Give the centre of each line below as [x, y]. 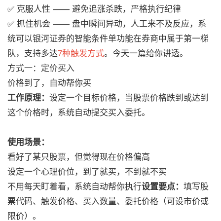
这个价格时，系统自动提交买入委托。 [79, 113]
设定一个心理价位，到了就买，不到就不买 [87, 172]
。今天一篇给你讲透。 [146, 54]
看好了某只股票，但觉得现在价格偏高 [79, 157]
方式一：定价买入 [41, 68]
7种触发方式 [81, 54]
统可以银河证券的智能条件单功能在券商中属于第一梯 [108, 39]
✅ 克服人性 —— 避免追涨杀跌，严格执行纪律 [94, 9]
